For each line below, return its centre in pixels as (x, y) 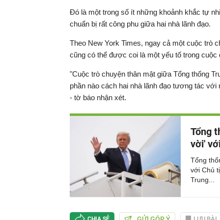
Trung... (203, 180)
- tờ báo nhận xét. (98, 97)
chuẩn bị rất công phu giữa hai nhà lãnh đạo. (140, 24)
